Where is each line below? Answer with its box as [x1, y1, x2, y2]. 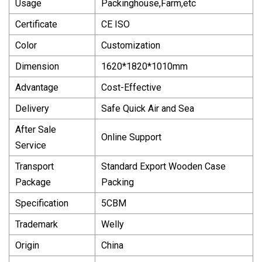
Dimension [15, 60, 59, 72]
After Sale [15, 123, 56, 135]
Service [15, 139, 46, 151]
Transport [15, 160, 54, 172]
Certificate [15, 18, 57, 30]
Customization [101, 39, 160, 51]
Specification [15, 197, 68, 209]
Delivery [15, 102, 49, 114]
